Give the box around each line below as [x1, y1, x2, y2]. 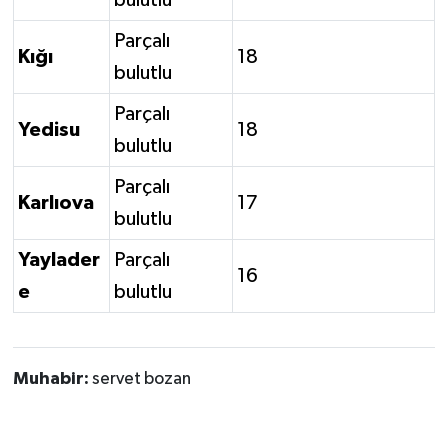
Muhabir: [12, 369, 92, 388]
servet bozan [91, 369, 191, 388]
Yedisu [18, 119, 80, 140]
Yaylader [18, 249, 100, 270]
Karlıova [18, 192, 94, 213]
